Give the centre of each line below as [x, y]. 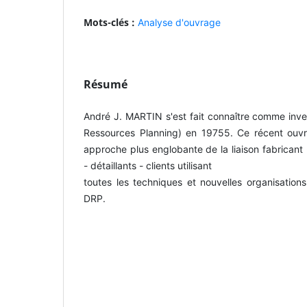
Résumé [106, 84]
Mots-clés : [111, 22]
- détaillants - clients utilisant [148, 165]
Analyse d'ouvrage [179, 22]
